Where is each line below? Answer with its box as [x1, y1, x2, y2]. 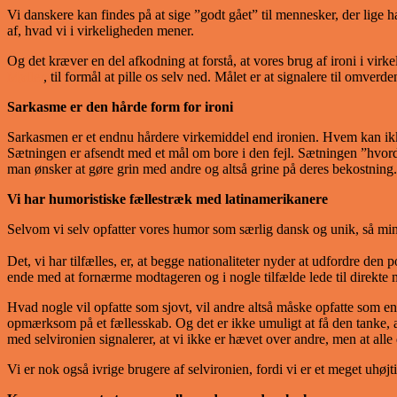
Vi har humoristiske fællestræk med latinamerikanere [7, 191, 328, 206]
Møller [7, 69, 43, 84]
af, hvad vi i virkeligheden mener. [7, 23, 194, 38]
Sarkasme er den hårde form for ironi [7, 99, 233, 114]
